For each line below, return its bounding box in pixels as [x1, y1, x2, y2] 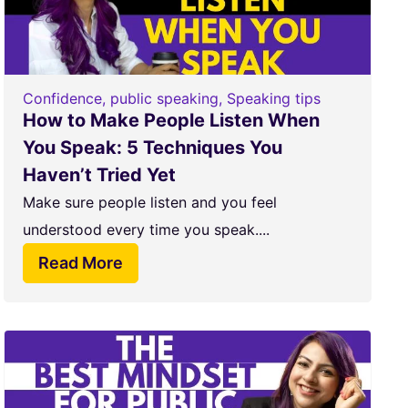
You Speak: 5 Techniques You [22, 137, 282, 158]
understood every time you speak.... [22, 220, 270, 239]
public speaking [109, 89, 219, 107]
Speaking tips [226, 89, 321, 107]
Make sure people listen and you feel [22, 193, 277, 211]
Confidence [22, 89, 102, 107]
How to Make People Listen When [22, 109, 320, 131]
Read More [37, 253, 123, 272]
